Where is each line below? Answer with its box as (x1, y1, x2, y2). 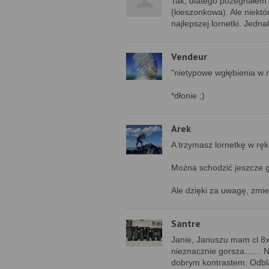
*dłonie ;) (171, 91, 205, 100)
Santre (171, 217, 201, 229)
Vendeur (171, 50, 207, 62)
